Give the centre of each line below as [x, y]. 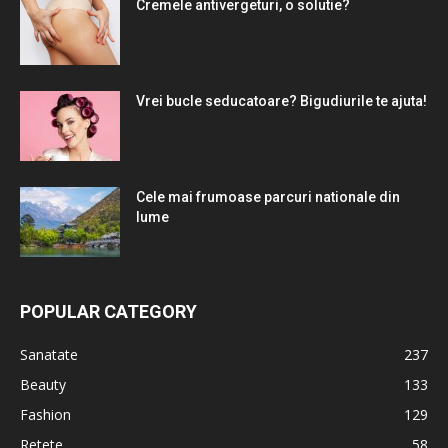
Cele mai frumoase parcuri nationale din [268, 197]
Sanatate [49, 355]
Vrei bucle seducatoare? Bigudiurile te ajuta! [281, 101]
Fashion [45, 415]
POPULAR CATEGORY [108, 312]
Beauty [43, 385]
